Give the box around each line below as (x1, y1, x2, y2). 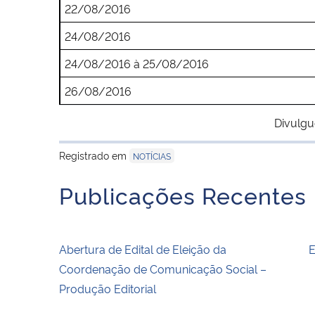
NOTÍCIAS (133, 149, 171, 162)
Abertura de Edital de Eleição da (59, 240, 226, 257)
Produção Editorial (59, 280, 156, 296)
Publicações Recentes (59, 179, 307, 210)
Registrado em (59, 148, 129, 162)
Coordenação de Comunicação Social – (59, 260, 266, 276)
